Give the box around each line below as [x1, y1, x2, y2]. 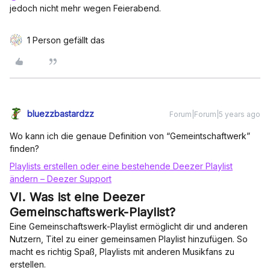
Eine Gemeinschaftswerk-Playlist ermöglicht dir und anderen [10, 221, 248, 231]
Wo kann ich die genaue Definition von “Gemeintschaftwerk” [10, 130, 250, 141]
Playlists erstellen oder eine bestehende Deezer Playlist [10, 160, 233, 171]
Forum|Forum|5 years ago [169, 109, 260, 119]
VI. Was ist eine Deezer [10, 189, 145, 204]
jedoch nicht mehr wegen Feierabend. [10, 2, 161, 13]
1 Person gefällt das [27, 34, 105, 45]
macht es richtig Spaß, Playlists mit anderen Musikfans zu [10, 246, 234, 257]
